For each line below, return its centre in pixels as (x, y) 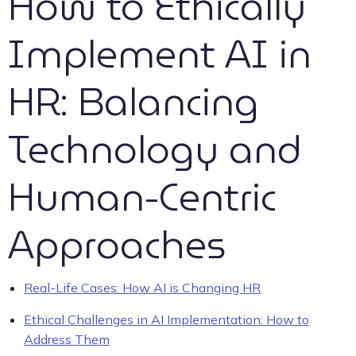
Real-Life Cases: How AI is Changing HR (142, 287)
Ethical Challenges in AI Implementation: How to (166, 319)
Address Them (67, 339)
